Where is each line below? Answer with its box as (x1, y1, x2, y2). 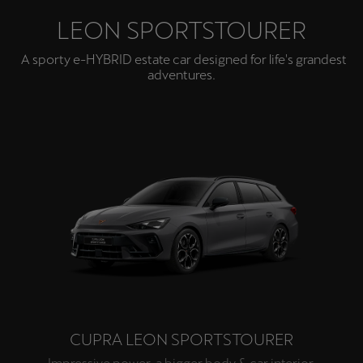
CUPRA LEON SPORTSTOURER (70, 330, 293, 349)
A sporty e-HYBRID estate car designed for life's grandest (16, 52, 347, 68)
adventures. (147, 67, 216, 83)
